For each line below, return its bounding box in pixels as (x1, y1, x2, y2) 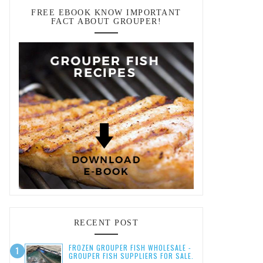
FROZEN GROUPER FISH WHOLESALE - (69, 242, 191, 252)
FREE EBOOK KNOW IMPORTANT (31, 8, 181, 17)
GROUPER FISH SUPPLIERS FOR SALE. (69, 251, 194, 261)
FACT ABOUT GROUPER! (50, 17, 162, 26)
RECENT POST (73, 218, 139, 227)
